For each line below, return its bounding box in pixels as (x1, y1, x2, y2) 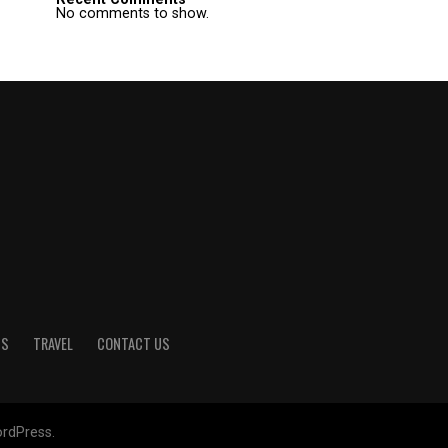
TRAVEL (33, 333, 73, 354)
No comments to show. (56, 5, 209, 22)
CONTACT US (97, 333, 170, 354)
